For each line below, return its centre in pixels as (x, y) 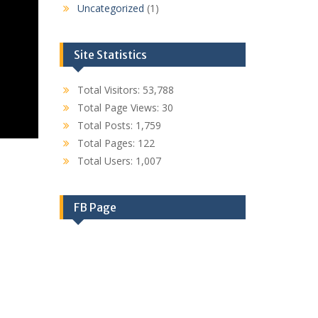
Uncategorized (110, 8)
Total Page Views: (119, 108)
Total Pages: (107, 143)
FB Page (95, 207)
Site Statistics (110, 55)
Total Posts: (106, 125)
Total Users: (106, 161)
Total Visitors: (110, 90)
